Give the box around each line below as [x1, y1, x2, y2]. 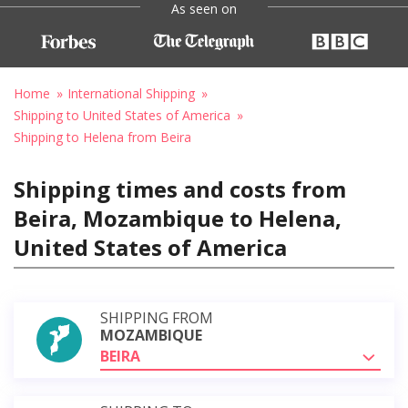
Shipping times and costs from [14, 173, 346, 204]
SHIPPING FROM [100, 307, 213, 328]
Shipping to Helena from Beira [14, 127, 191, 146]
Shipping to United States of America [14, 106, 230, 124]
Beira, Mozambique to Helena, [14, 202, 342, 233]
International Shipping [67, 84, 195, 102]
